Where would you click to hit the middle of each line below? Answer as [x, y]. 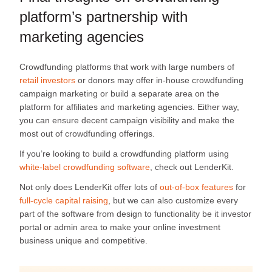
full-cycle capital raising [64, 200]
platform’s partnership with [104, 17]
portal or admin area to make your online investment [120, 227]
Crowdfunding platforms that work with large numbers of [127, 66]
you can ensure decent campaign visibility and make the [127, 120]
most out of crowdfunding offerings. [87, 133]
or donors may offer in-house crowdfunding [159, 80]
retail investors [47, 80]
